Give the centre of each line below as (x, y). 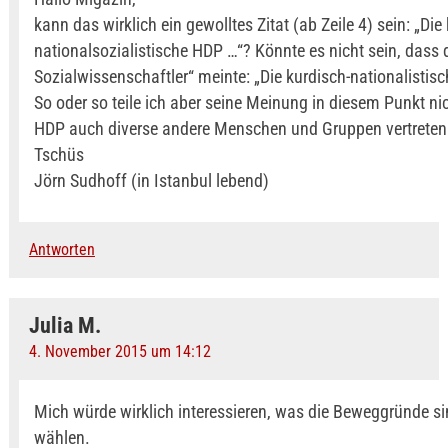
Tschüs (58, 154)
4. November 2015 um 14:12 (119, 351)
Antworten (61, 249)
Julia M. (64, 325)
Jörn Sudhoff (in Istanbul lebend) (151, 180)
